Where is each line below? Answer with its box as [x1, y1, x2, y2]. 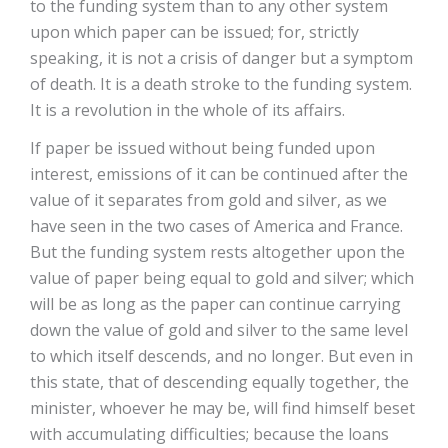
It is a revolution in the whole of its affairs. [30, 99, 345, 121]
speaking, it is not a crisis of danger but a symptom [30, 47, 413, 69]
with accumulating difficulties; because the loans [30, 423, 389, 445]
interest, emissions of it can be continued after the [30, 163, 408, 185]
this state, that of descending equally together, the [30, 371, 409, 393]
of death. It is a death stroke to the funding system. [30, 73, 412, 95]
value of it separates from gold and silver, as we [30, 189, 387, 211]
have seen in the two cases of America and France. [30, 215, 403, 237]
